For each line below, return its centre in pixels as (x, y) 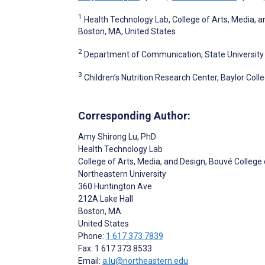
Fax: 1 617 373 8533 (115, 249)
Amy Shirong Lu (108, 137)
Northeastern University (122, 174)
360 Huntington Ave (115, 187)
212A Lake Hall (106, 199)
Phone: (92, 236)
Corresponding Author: (134, 116)
